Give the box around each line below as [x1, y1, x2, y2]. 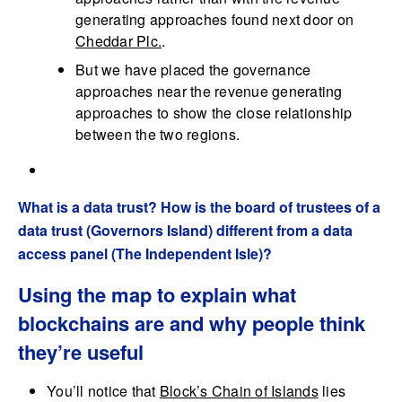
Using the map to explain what [18, 280, 296, 310]
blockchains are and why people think [18, 309, 365, 338]
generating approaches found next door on [75, 9, 354, 31]
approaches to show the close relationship [75, 102, 353, 124]
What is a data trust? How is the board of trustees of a [18, 197, 380, 218]
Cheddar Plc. [75, 31, 162, 52]
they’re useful [18, 337, 144, 367]
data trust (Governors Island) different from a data [18, 220, 353, 241]
